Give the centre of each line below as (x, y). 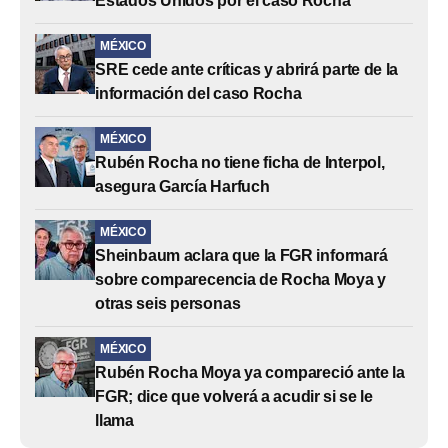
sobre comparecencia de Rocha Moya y (240, 279)
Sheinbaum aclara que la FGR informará (241, 255)
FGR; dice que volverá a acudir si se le (234, 396)
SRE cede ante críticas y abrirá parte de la (247, 69)
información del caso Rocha (198, 93)
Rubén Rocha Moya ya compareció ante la (250, 372)
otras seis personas (168, 303)
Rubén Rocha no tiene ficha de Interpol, (240, 162)
